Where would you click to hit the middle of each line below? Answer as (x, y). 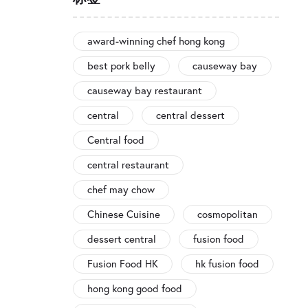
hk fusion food (227, 264)
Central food (116, 140)
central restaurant (128, 165)
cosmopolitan (228, 214)
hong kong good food (135, 289)
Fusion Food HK (123, 264)
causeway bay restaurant (145, 91)
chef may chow (121, 190)
